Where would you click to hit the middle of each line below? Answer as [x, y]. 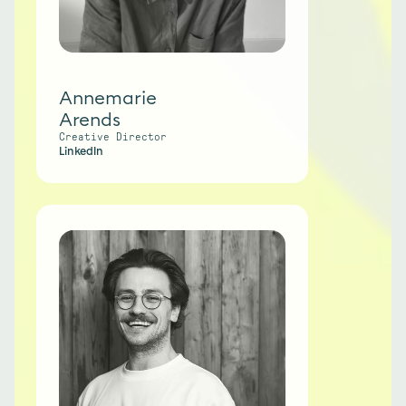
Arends [90, 120]
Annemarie [108, 98]
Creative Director [113, 137]
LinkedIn [81, 151]
